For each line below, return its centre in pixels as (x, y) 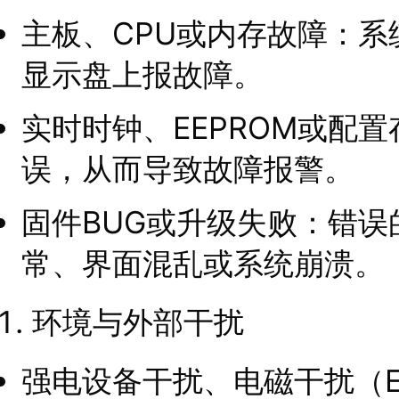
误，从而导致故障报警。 (188, 168)
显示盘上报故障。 (143, 74)
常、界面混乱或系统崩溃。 (204, 263)
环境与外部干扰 (138, 322)
